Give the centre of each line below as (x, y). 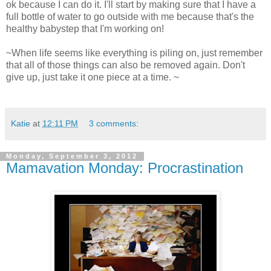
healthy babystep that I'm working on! (86, 29)
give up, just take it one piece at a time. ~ (93, 77)
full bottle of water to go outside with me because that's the (130, 17)
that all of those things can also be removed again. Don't (126, 65)
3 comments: (114, 124)
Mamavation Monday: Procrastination (125, 168)
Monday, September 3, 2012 (72, 156)
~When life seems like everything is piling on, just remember (134, 53)
